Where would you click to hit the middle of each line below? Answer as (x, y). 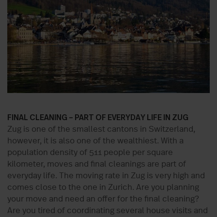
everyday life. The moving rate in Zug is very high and (106, 176)
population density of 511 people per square (90, 153)
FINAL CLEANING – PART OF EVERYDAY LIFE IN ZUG (98, 117)
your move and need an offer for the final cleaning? (103, 199)
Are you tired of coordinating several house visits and (108, 211)
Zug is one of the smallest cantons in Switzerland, (101, 129)
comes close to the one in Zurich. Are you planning (103, 187)
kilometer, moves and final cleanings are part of (97, 164)
